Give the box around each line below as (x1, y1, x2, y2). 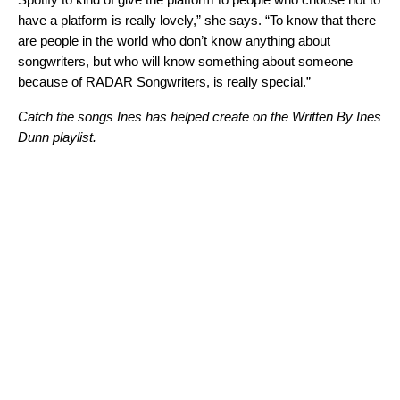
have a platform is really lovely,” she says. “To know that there (18, 12, 376, 29)
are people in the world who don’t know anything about (18, 33, 330, 49)
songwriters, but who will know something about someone (18, 54, 353, 70)
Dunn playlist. (18, 129, 104, 146)
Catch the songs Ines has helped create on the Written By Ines (18, 109, 381, 125)
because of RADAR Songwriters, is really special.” (18, 74, 311, 90)
